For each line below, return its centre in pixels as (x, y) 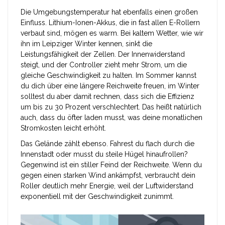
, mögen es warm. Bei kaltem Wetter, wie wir (132, 33)
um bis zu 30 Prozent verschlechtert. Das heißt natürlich (111, 107)
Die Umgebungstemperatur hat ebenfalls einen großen (109, 12)
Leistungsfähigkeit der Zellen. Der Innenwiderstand (103, 54)
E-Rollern (185, 23)
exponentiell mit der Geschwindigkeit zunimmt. (97, 197)
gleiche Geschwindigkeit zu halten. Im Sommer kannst (108, 76)
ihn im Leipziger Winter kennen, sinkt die (86, 44)
